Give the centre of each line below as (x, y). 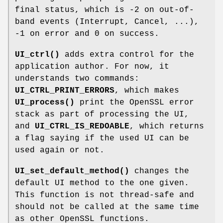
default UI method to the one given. (102, 183)
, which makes (147, 90)
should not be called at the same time (107, 207)
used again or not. (60, 150)
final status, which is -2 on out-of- (105, 10)
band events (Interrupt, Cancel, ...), (107, 22)
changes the (159, 171)
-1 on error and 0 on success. (87, 34)
